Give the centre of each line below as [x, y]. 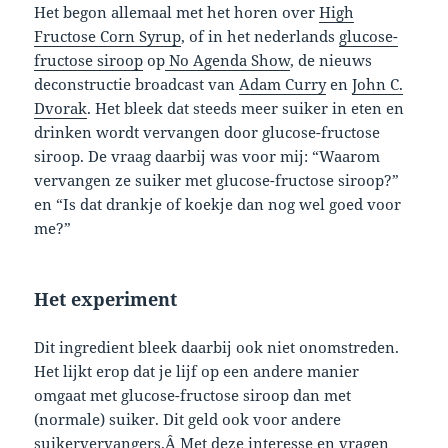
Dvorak [61, 108]
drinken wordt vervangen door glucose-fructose [207, 132]
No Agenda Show [228, 60]
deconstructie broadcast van [137, 84]
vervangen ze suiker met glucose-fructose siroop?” [217, 180]
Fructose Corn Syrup [108, 36]
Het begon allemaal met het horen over [177, 12]
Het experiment [106, 299]
